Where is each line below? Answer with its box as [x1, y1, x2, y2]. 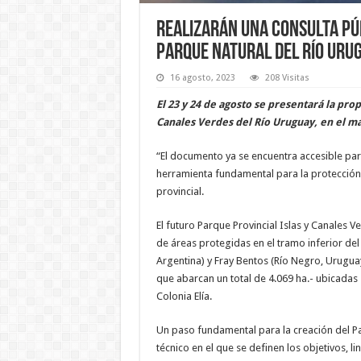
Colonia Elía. [156, 289, 212, 302]
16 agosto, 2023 [169, 72, 235, 83]
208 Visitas [264, 72, 309, 83]
